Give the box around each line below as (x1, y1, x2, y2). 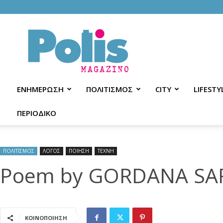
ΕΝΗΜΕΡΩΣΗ (17, 84, 64, 94)
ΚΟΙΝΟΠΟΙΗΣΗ (25, 214, 67, 222)
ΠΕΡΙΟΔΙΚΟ (17, 108, 56, 118)
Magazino (94, 38, 126, 48)
